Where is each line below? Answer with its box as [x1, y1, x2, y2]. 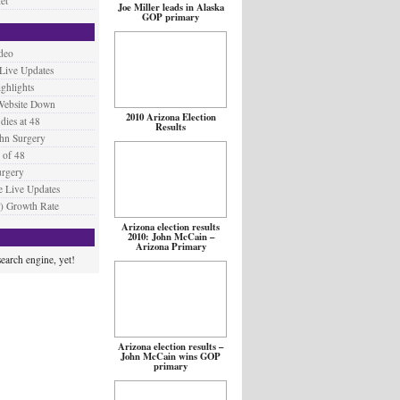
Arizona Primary [135, 239, 206, 254]
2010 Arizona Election [125, 110, 216, 124]
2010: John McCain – [127, 229, 214, 244]
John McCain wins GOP [121, 349, 221, 363]
